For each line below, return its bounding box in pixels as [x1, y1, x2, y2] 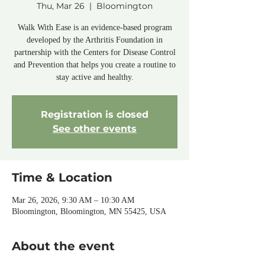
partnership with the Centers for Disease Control [14, 48, 176, 57]
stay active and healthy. [56, 73, 134, 82]
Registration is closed [41, 109, 148, 120]
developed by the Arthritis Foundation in [27, 35, 163, 44]
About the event [12, 239, 115, 253]
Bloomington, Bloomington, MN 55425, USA [12, 207, 166, 216]
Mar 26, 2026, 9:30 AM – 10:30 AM [12, 196, 134, 205]
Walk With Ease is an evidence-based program [17, 23, 172, 32]
